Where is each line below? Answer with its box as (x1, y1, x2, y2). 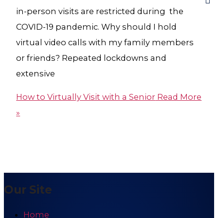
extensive (16, 68, 55, 78)
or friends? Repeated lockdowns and (16, 53, 167, 63)
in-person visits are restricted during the (16, 6, 184, 16)
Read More (155, 92, 202, 102)
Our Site (4, 182, 52, 197)
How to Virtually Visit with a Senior (16, 92, 156, 102)
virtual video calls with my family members (16, 37, 194, 47)
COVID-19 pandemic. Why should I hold (16, 21, 177, 32)
